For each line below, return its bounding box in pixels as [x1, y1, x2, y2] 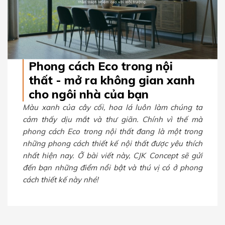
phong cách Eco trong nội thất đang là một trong [23, 127, 202, 137]
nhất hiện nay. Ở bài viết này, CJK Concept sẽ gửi [23, 151, 202, 161]
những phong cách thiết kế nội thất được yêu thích [23, 139, 202, 149]
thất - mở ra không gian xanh [29, 73, 195, 88]
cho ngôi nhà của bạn [29, 87, 149, 102]
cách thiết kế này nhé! [23, 175, 98, 185]
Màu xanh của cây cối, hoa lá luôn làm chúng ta [23, 102, 202, 113]
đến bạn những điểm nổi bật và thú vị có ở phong [23, 163, 202, 173]
